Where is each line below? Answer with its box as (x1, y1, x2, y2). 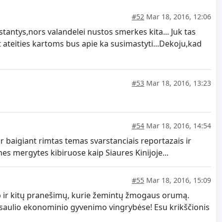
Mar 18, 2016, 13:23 (144, 78, 211, 88)
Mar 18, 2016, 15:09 (144, 175, 211, 185)
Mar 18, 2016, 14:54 (144, 121, 211, 131)
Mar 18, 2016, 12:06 (144, 12, 211, 22)
